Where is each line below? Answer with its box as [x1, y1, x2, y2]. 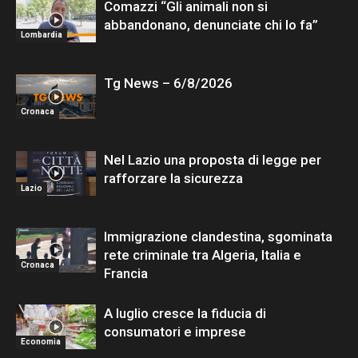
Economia [21, 337, 61, 347]
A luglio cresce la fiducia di [104, 305, 266, 321]
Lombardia [21, 30, 62, 40]
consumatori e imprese [104, 324, 246, 340]
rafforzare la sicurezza [104, 170, 243, 186]
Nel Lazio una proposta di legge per [104, 152, 321, 168]
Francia [104, 265, 148, 281]
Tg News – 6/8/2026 [104, 75, 233, 91]
